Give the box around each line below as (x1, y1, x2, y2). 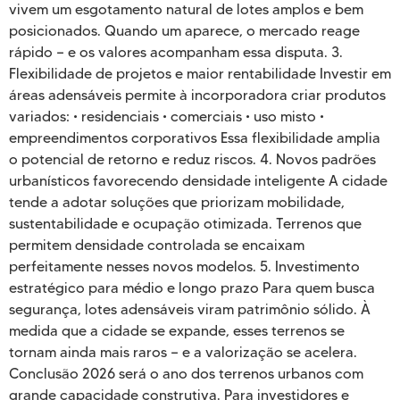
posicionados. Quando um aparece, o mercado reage (9, 22, 360, 40)
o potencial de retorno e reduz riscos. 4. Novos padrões (9, 151, 376, 169)
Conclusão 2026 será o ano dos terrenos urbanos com (9, 365, 363, 383)
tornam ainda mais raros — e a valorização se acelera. (9, 344, 357, 362)
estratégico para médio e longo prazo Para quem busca (9, 279, 375, 297)
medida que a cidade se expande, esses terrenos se (9, 322, 345, 340)
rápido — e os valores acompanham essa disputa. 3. (9, 44, 343, 62)
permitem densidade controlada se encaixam (9, 237, 304, 254)
